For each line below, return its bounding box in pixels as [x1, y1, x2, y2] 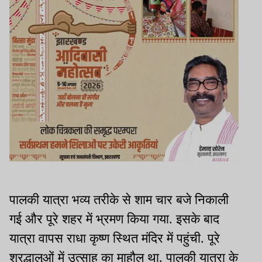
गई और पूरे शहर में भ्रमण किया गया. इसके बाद [9, 212, 219, 227]
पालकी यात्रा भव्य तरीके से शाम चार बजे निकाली [9, 192, 229, 208]
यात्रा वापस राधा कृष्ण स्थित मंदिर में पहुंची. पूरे [9, 231, 220, 246]
